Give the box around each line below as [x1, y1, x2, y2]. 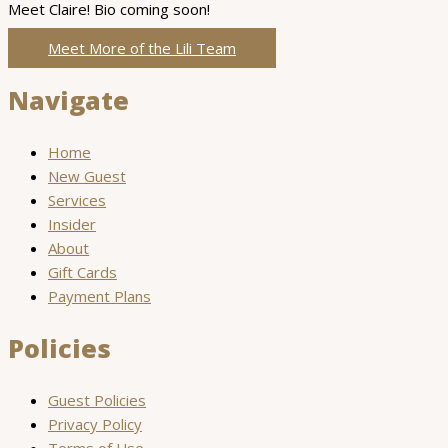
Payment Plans [48, 285, 151, 306]
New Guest [48, 165, 126, 186]
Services [48, 189, 106, 210]
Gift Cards [48, 261, 117, 282]
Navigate [8, 82, 129, 117]
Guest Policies [48, 389, 146, 410]
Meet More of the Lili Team [48, 37, 236, 58]
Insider [48, 213, 96, 234]
